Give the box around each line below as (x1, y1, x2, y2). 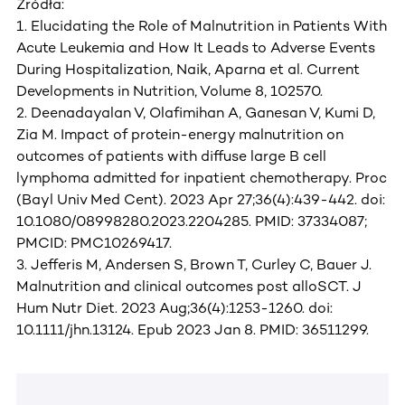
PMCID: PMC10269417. (16, 234, 172, 252)
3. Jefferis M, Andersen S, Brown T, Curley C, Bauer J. (16, 256, 372, 274)
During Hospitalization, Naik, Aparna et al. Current (16, 61, 360, 79)
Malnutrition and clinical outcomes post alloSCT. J (16, 278, 362, 296)
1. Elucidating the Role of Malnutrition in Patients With (16, 17, 387, 35)
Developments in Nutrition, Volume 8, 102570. (16, 82, 323, 100)
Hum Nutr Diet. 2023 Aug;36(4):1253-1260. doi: (16, 299, 333, 317)
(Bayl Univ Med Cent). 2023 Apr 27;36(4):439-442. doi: (16, 191, 385, 209)
